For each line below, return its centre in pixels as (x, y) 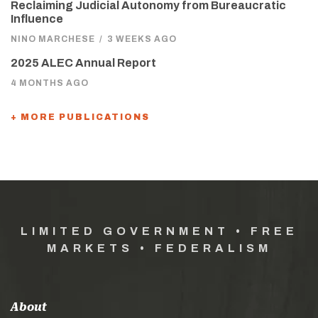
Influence (37, 19)
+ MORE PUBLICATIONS (80, 117)
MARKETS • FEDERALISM (159, 248)
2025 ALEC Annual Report (83, 63)
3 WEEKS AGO (142, 39)
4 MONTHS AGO (50, 83)
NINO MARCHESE (53, 39)
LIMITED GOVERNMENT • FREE (159, 231)
